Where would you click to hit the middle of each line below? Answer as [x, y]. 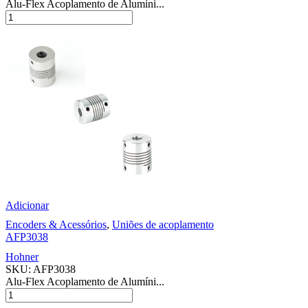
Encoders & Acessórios [56, 224]
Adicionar [27, 205]
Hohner [22, 257]
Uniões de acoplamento [163, 224]
